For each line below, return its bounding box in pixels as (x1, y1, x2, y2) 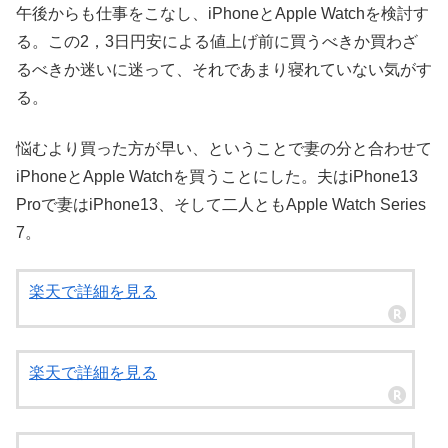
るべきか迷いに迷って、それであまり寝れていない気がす (16, 61, 432, 79)
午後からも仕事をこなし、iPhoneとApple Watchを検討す (16, 5, 429, 23)
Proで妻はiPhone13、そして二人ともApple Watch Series (16, 195, 426, 213)
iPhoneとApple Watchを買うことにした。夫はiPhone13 (16, 167, 418, 185)
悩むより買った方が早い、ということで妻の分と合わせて (16, 139, 432, 157)
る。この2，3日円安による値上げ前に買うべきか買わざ (16, 33, 418, 51)
